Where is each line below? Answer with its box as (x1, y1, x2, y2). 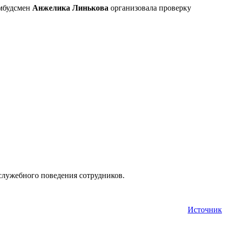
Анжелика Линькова (32, 3, 108, 12)
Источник (188, 205, 222, 214)
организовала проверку (108, 3, 191, 12)
